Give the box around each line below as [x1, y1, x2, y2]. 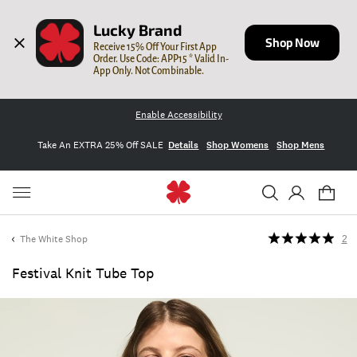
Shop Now [265, 30, 320, 54]
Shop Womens [206, 138, 269, 151]
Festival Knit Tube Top [12, 265, 154, 282]
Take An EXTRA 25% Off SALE [37, 138, 163, 151]
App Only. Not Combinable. [93, 65, 205, 76]
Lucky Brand [93, 21, 182, 40]
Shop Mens [277, 138, 325, 151]
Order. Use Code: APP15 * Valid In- [93, 53, 229, 65]
